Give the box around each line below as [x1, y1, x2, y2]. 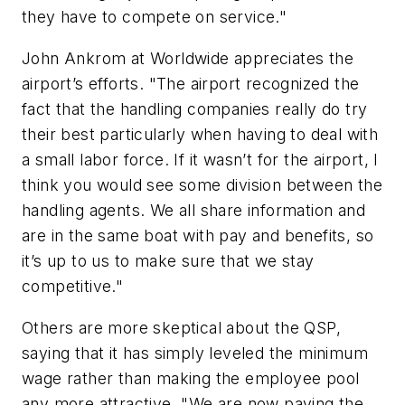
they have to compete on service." [22, 7, 287, 27]
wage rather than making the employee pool [22, 368, 360, 388]
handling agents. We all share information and [22, 200, 365, 220]
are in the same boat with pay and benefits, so [22, 225, 374, 245]
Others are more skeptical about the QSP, [22, 317, 341, 337]
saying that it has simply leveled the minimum [22, 343, 368, 363]
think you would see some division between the [22, 174, 382, 194]
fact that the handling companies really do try [22, 99, 368, 118]
